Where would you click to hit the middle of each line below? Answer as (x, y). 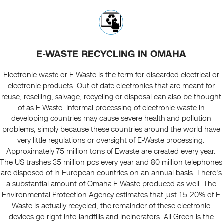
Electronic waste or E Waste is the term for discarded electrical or (111, 75)
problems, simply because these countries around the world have (111, 130)
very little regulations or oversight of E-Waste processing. (111, 140)
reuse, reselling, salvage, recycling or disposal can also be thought (111, 97)
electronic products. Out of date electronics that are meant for (111, 86)
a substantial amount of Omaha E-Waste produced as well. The (111, 184)
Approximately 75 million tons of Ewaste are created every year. (111, 151)
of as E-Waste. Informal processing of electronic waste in (111, 108)
